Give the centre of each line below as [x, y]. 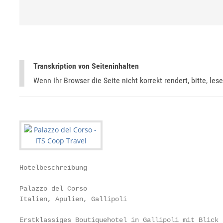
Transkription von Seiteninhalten [86, 66]
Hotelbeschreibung [53, 168]
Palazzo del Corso [53, 189]
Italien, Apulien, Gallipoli [73, 199]
